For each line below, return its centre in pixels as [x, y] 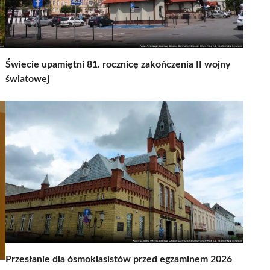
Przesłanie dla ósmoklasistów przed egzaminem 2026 [119, 259]
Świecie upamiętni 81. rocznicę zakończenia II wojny [118, 64]
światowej [27, 79]
